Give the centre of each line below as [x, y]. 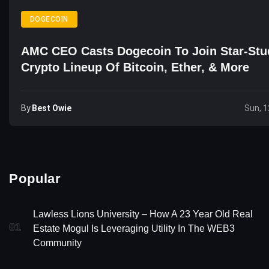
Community [57, 243]
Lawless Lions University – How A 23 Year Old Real [143, 214]
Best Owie [52, 108]
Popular [35, 178]
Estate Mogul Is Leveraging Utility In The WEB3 [134, 228]
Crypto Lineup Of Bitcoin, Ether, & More [135, 67]
